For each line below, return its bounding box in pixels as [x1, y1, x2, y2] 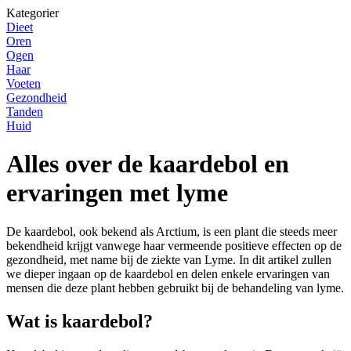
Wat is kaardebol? [6, 310, 153, 331]
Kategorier [6, 6, 59, 20]
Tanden [6, 105, 43, 118]
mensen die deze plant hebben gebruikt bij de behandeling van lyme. [6, 280, 344, 295]
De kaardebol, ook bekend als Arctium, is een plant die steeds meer [6, 224, 337, 238]
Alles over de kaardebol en [6, 150, 289, 179]
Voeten [6, 77, 41, 90]
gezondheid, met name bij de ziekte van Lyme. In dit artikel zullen [6, 252, 331, 266]
